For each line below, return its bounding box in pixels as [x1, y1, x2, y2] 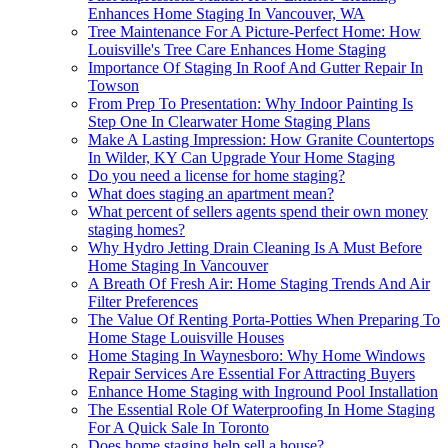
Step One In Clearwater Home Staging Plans [88, 113, 370, 131]
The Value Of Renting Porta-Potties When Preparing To [88, 311, 440, 329]
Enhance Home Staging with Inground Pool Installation [88, 383, 438, 401]
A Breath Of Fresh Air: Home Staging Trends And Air [88, 275, 430, 293]
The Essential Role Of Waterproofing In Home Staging [88, 401, 435, 419]
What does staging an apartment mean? [88, 185, 334, 203]
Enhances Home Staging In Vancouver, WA [88, 5, 365, 23]
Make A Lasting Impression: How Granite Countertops [88, 131, 434, 149]
